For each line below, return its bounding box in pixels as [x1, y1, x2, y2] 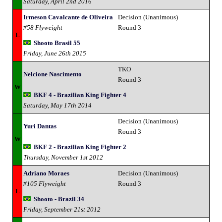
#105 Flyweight [23, 179, 66, 187]
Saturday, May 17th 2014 [23, 101, 92, 109]
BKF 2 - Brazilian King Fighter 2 [34, 143, 126, 151]
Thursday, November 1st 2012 [23, 153, 103, 161]
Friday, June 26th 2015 [23, 49, 86, 57]
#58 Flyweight [23, 23, 62, 31]
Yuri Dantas [23, 122, 56, 130]
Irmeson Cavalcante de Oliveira [23, 13, 113, 21]
